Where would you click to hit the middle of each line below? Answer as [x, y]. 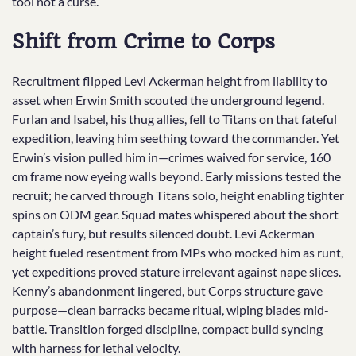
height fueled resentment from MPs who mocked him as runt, [178, 252]
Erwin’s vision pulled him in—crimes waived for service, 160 [171, 157]
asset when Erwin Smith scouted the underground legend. [168, 99]
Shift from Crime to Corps [143, 41]
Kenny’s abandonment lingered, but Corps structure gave [167, 290]
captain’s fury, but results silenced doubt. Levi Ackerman [163, 233]
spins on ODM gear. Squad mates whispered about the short [175, 214]
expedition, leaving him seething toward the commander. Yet [176, 137]
